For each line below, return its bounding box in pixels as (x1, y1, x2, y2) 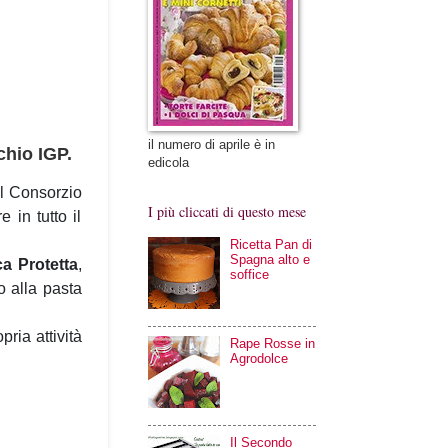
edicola (147, 154, 189, 170)
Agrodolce (229, 350, 288, 366)
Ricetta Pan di (229, 236, 312, 252)
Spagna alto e (229, 251, 310, 267)
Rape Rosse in (229, 335, 315, 351)
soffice (229, 266, 269, 282)
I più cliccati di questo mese (147, 201, 306, 221)
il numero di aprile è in (147, 136, 275, 152)
